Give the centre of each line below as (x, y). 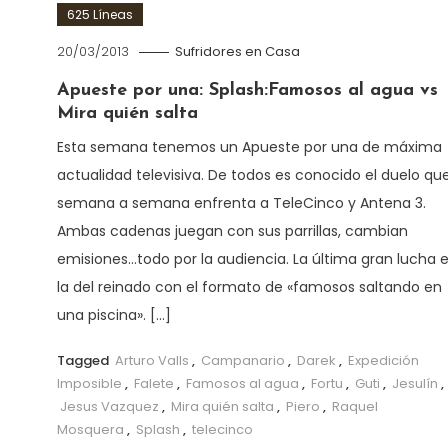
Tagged (84, 360)
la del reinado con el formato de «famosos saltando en (249, 287)
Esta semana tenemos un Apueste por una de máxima (249, 147)
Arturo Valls (151, 360)
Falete (153, 383)
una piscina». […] (113, 315)
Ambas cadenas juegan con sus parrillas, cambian (232, 231)
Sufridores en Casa (237, 51)
